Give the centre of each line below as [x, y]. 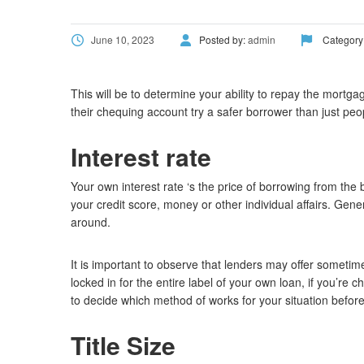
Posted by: [223, 39]
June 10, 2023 [123, 39]
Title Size [123, 345]
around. [91, 222]
